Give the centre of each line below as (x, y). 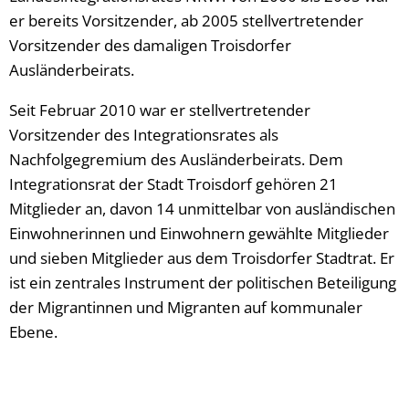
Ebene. (33, 332)
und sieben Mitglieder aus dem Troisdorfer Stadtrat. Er (202, 258)
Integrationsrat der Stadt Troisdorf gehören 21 (173, 184)
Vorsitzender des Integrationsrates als (144, 135)
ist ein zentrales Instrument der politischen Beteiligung (203, 283)
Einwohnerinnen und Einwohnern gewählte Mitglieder (199, 233)
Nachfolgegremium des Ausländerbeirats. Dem (176, 159)
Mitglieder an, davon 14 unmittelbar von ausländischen (202, 209)
